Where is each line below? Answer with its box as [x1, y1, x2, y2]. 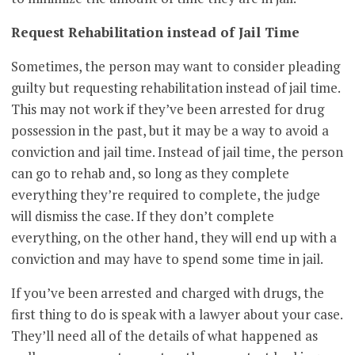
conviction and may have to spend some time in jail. [11, 250, 324, 269]
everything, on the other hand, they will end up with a [11, 228, 338, 247]
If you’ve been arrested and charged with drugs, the [11, 284, 325, 303]
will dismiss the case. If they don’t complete [11, 207, 275, 226]
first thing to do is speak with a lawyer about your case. [11, 305, 343, 324]
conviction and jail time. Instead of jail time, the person [11, 143, 344, 162]
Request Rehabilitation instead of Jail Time [11, 23, 300, 42]
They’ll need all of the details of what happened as [11, 326, 319, 345]
